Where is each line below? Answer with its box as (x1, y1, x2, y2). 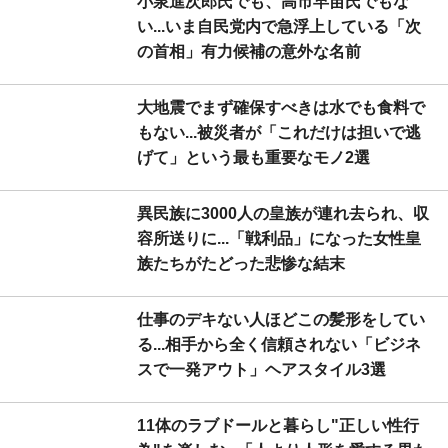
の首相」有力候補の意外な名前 (137, 42, 361, 60)
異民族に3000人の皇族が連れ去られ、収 (137, 204, 429, 222)
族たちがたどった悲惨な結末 (137, 254, 345, 272)
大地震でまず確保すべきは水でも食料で (137, 98, 425, 116)
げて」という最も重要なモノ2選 (137, 148, 370, 166)
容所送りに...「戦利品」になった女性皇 (137, 229, 421, 247)
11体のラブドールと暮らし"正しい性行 (137, 416, 419, 434)
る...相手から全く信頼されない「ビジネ (137, 335, 421, 353)
